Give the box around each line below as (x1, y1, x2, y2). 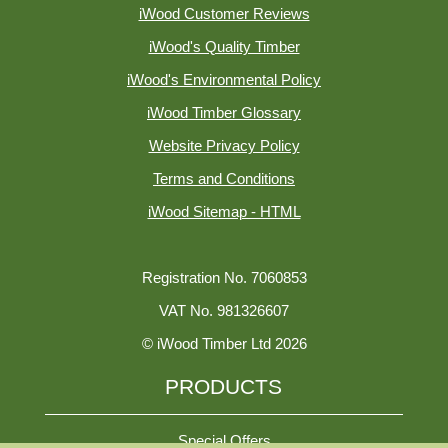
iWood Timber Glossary (147, 105, 301, 121)
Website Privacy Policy (148, 138, 300, 154)
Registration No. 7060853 (141, 270, 307, 286)
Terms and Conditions (153, 171, 295, 187)
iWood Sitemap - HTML (147, 204, 301, 220)
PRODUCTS (165, 375, 283, 399)
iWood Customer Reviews (138, 6, 310, 22)
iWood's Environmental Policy (127, 72, 321, 88)
